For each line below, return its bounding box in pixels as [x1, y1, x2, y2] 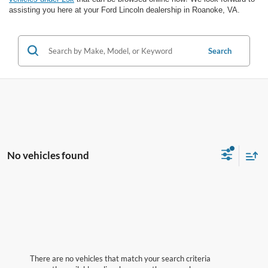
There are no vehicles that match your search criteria [30, 253, 211, 263]
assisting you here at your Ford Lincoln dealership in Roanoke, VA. [9, 5, 240, 14]
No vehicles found [7, 149, 89, 162]
